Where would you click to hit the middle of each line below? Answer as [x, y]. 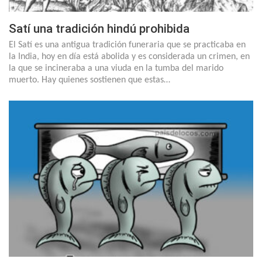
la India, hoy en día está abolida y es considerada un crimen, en [129, 56]
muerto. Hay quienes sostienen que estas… [89, 80]
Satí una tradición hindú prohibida [99, 28]
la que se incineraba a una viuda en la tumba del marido [116, 68]
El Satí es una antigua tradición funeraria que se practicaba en [127, 45]
